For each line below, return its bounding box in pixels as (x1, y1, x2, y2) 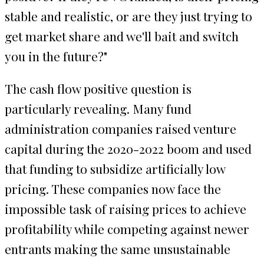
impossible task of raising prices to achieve (5, 200, 246, 217)
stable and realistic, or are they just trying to (5, 7, 252, 24)
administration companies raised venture (5, 120, 236, 137)
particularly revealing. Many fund (5, 100, 192, 117)
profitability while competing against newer (5, 220, 249, 237)
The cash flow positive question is (5, 80, 192, 97)
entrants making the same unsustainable (5, 240, 230, 257)
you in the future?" (5, 47, 107, 64)
